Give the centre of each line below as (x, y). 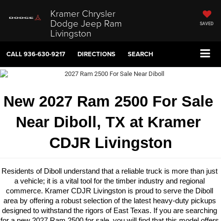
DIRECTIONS (96, 54)
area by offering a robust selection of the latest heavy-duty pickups (110, 201)
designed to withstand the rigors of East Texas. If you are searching (110, 210)
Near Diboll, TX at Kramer (108, 122)
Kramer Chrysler (83, 13)
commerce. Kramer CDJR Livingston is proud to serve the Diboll (110, 191)
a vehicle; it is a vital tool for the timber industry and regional (110, 181)
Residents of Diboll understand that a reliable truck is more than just (110, 171)
